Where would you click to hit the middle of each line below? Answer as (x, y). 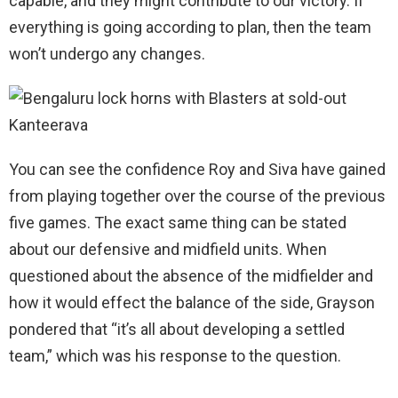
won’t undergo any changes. (107, 53)
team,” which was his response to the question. (175, 355)
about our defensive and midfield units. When (168, 249)
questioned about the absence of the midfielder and (191, 275)
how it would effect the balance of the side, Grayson (192, 302)
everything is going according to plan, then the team (190, 27)
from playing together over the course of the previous (197, 195)
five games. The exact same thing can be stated (178, 222)
